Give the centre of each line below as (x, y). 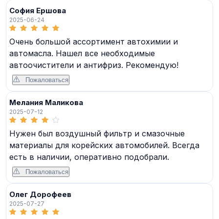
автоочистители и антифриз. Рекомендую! (94, 65)
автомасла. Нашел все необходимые (82, 53)
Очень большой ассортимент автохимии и (94, 41)
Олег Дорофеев (40, 194)
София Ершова (38, 10)
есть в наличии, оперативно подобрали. (89, 157)
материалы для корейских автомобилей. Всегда (104, 145)
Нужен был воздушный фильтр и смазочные (97, 133)
